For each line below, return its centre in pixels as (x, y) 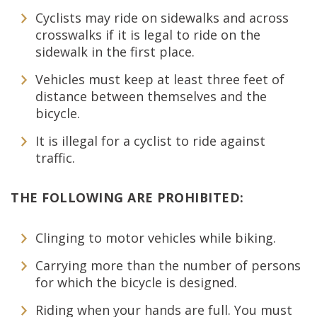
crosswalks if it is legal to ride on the (148, 35)
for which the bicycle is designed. (136, 282)
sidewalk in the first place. (115, 52)
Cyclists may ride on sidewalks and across (162, 18)
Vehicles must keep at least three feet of (160, 79)
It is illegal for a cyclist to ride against (150, 141)
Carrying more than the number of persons (168, 265)
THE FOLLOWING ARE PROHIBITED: (127, 197)
